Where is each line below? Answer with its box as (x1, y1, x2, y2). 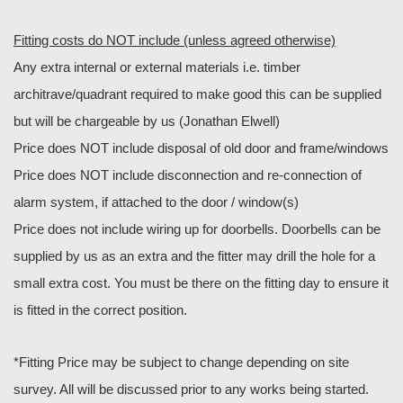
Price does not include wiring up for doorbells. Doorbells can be (13, 221, 381, 237)
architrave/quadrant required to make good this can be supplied (13, 86, 381, 103)
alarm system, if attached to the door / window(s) (13, 194, 299, 210)
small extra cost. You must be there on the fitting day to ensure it (13, 275, 389, 291)
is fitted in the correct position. (13, 302, 187, 318)
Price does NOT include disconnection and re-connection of (13, 167, 362, 184)
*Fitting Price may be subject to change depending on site (13, 354, 349, 371)
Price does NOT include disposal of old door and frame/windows (13, 140, 389, 157)
